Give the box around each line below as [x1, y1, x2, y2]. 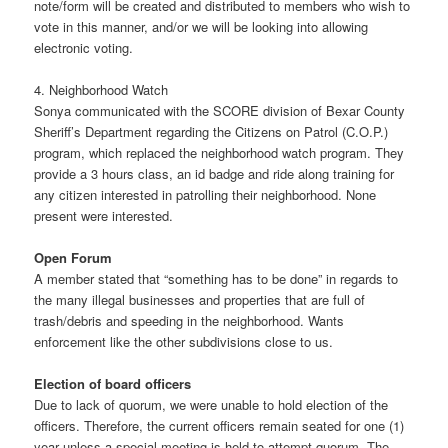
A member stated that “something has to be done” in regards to [34, 269, 399, 289]
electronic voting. [34, 38, 134, 58]
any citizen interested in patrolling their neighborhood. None [34, 185, 377, 205]
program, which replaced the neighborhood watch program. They [34, 143, 405, 163]
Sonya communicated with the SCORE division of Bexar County [34, 101, 406, 121]
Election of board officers [34, 374, 192, 394]
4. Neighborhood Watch [34, 80, 169, 100]
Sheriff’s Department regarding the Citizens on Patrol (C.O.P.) [34, 122, 389, 142]
